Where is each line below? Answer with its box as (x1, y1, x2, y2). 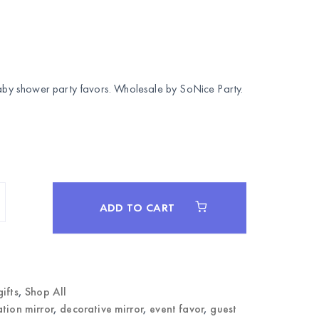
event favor (150, 301, 204, 316)
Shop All (25, 284, 67, 299)
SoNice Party (179, 81, 241, 96)
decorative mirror (60, 301, 143, 316)
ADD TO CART (99, 200, 178, 215)
